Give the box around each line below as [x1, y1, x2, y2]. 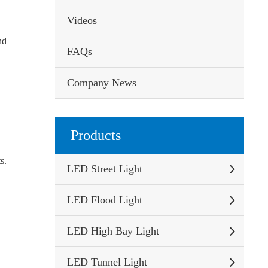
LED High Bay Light [66, 225, 159, 237]
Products [70, 127, 121, 143]
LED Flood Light [66, 194, 142, 206]
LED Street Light [66, 163, 142, 175]
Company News [66, 77, 136, 89]
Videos [66, 14, 97, 26]
